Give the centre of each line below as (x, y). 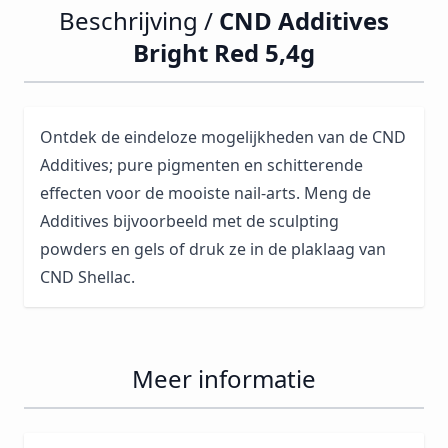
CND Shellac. (87, 277)
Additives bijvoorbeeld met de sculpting (189, 221)
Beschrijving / (139, 21)
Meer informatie (224, 379)
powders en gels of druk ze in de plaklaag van (213, 249)
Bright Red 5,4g (224, 53)
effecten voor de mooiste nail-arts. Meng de (205, 193)
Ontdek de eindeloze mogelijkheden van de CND (223, 137)
